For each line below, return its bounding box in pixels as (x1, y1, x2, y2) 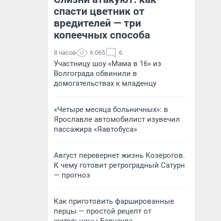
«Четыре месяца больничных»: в (54, 105, 168, 114)
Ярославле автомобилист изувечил (54, 115, 180, 124)
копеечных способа (54, 29, 150, 41)
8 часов (54, 49, 76, 56)
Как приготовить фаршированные (54, 197, 174, 206)
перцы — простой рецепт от (54, 207, 151, 216)
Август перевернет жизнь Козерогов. (54, 151, 185, 160)
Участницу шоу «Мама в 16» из (54, 59, 161, 68)
